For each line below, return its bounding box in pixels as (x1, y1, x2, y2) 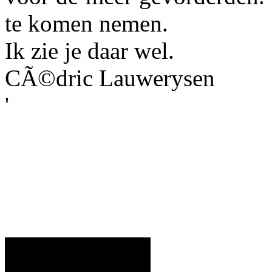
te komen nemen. (5, 10, 168, 36)
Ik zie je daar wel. (5, 37, 174, 64)
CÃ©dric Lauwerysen (5, 64, 215, 91)
